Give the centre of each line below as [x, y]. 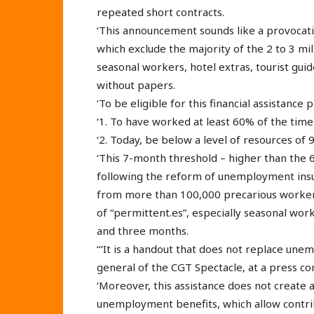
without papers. [136, 84]
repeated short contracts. [161, 12]
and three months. [143, 230]
